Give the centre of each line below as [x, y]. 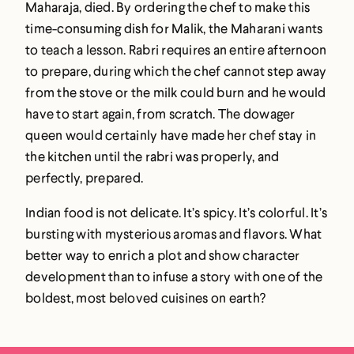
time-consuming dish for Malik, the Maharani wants [174, 28]
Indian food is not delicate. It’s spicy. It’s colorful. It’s [176, 213]
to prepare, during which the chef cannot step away [176, 71]
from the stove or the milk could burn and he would [176, 92]
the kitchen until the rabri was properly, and [153, 156]
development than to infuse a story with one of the [174, 277]
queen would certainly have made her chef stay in [171, 135]
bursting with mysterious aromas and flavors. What [174, 234]
